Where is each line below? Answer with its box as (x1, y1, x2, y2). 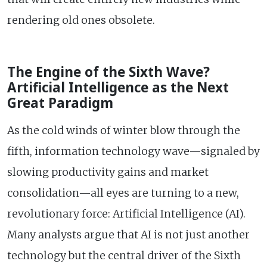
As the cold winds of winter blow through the (7, 123, 240, 137)
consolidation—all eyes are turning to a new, (7, 186, 239, 200)
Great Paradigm (7, 93, 113, 112)
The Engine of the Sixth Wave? (7, 62, 210, 81)
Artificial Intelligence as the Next (7, 77, 229, 97)
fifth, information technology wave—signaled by (7, 144, 260, 158)
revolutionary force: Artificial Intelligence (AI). (7, 207, 246, 221)
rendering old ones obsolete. (7, 13, 155, 27)
